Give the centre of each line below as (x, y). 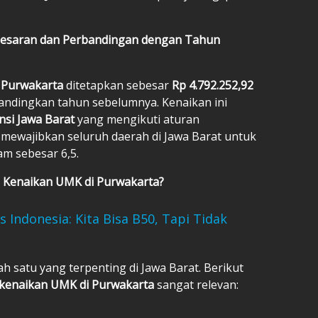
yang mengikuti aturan (138, 119)
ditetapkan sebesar (119, 85)
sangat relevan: (198, 284)
